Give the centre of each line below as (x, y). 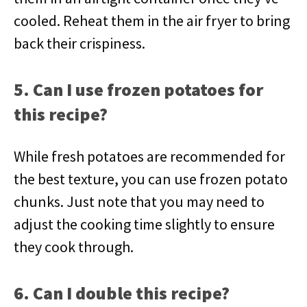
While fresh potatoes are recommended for (149, 156)
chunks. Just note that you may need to (139, 201)
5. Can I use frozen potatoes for (138, 89)
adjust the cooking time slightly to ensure (144, 224)
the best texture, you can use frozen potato (151, 179)
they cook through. (74, 247)
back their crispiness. (79, 43)
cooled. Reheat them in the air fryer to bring (152, 21)
